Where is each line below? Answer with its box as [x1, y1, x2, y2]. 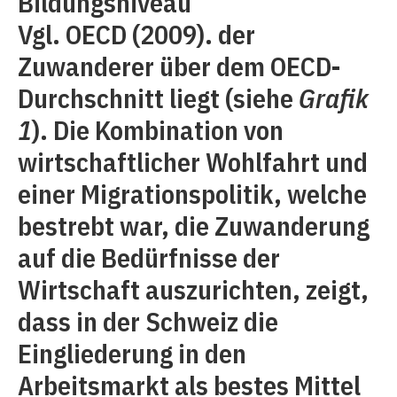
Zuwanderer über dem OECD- [18, 49, 341, 83]
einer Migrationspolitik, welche [18, 176, 367, 211]
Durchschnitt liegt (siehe [18, 81, 299, 115]
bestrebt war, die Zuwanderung [18, 208, 370, 243]
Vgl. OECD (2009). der [18, 17, 255, 51]
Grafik [299, 81, 369, 115]
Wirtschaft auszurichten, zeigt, [18, 272, 369, 307]
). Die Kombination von [32, 113, 284, 147]
